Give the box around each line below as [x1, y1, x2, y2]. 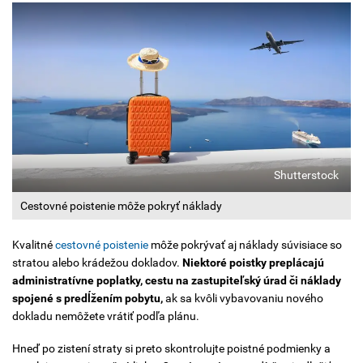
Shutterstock [274, 169, 339, 182]
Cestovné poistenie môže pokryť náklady [20, 199, 222, 213]
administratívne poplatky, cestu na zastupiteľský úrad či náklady [12, 274, 341, 288]
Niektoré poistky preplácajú [182, 256, 324, 270]
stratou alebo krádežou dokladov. [12, 256, 182, 270]
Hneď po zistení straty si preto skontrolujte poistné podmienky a [12, 341, 331, 355]
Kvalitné [12, 238, 55, 252]
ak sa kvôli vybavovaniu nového [163, 292, 323, 305]
